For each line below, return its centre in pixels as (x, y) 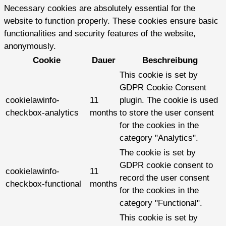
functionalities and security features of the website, (100, 34)
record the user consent (164, 178)
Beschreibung (170, 61)
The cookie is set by (158, 153)
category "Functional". (161, 203)
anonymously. (30, 46)
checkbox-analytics (42, 113)
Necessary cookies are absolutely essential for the (100, 9)
